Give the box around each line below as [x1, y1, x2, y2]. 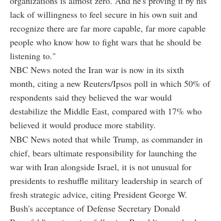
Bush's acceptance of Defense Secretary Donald [10, 202, 180, 214]
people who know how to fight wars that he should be [10, 36, 201, 48]
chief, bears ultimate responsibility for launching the [10, 147, 197, 159]
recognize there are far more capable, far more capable [10, 22, 206, 34]
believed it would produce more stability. [10, 118, 156, 131]
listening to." [10, 49, 56, 62]
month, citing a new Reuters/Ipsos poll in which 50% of [10, 77, 210, 89]
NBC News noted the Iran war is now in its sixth [10, 63, 184, 75]
